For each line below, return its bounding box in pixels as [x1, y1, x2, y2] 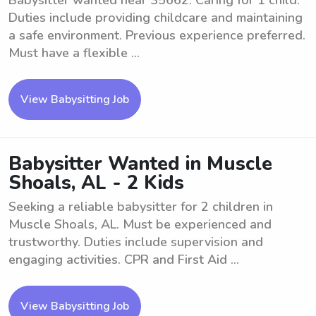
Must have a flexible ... [8, 44, 140, 61]
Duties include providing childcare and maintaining [8, 9, 303, 26]
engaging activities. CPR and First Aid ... [8, 251, 239, 268]
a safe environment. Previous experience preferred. [8, 27, 305, 44]
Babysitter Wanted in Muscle [8, 151, 272, 177]
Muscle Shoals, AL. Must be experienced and [8, 216, 272, 233]
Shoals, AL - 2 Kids [8, 170, 184, 196]
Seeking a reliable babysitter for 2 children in [8, 198, 273, 215]
